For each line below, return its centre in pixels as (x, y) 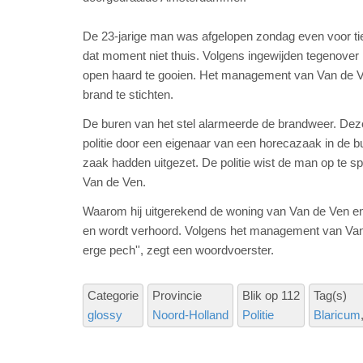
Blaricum (337, 315)
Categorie (113, 296)
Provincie (177, 296)
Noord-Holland (190, 315)
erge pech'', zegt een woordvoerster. (178, 250)
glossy (105, 315)
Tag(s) (330, 296)
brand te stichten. (128, 95)
